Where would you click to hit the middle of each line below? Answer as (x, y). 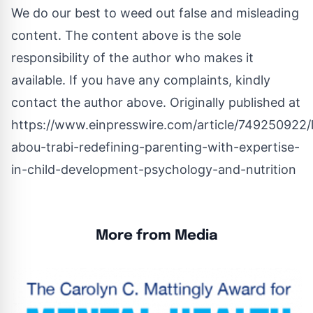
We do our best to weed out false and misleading (155, 13)
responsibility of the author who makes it (132, 57)
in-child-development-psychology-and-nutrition (154, 169)
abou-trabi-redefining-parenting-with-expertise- (155, 147)
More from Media (156, 235)
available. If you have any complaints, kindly (141, 80)
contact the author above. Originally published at (156, 102)
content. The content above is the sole (126, 35)
